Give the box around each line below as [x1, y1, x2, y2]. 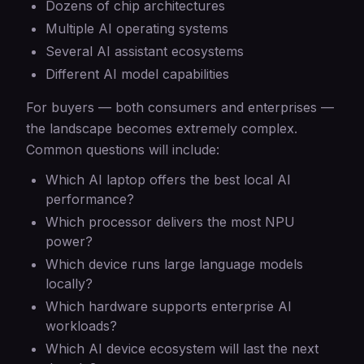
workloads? [45, 318, 117, 334]
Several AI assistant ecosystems [45, 43, 244, 59]
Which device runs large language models [45, 256, 303, 272]
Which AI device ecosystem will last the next [45, 340, 318, 357]
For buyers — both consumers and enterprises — [26, 99, 334, 115]
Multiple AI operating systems [45, 20, 228, 37]
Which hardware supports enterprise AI [45, 298, 292, 314]
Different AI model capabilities [45, 66, 229, 82]
